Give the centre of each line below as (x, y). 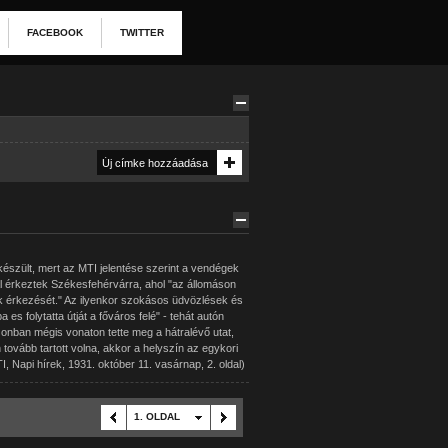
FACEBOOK (54, 32)
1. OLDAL (156, 416)
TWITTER (141, 32)
